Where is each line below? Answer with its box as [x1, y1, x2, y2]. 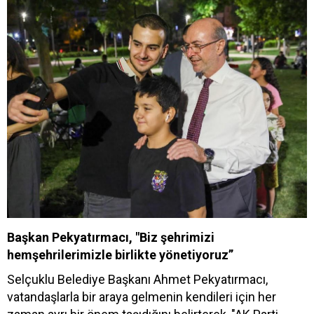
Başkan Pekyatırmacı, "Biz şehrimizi [7, 229, 214, 245]
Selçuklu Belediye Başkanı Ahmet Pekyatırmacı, [7, 271, 268, 287]
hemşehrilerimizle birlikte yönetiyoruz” [7, 247, 233, 262]
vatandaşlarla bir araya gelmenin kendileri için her [7, 289, 276, 304]
